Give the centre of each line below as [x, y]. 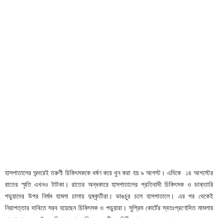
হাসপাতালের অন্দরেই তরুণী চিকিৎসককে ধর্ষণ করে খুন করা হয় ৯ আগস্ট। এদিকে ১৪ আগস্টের [109, 173]
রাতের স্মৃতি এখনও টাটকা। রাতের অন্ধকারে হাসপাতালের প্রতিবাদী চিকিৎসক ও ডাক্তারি [109, 184]
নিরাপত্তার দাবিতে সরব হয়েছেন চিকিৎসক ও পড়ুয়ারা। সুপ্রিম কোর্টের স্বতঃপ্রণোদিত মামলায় [109, 208]
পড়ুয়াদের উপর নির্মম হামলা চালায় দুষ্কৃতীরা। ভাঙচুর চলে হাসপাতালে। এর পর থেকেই [109, 196]
